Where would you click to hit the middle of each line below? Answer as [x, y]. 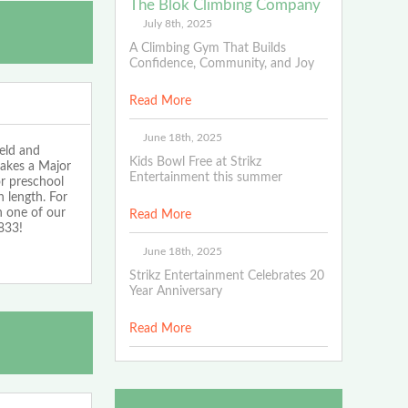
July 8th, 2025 [177, 23]
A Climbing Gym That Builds [207, 48]
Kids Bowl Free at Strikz [195, 162]
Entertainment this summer [205, 177]
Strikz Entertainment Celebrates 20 [226, 275]
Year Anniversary [175, 291]
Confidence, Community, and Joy [221, 63]
